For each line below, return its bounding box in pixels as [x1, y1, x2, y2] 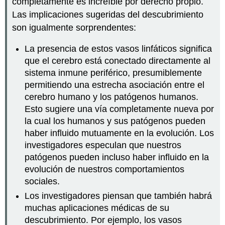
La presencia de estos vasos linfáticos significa [25, 44, 212, 54]
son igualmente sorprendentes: [12, 22, 137, 33]
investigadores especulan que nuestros [25, 140, 182, 151]
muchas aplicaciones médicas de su [25, 202, 170, 213]
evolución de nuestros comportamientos [25, 164, 185, 175]
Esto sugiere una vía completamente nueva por [25, 104, 214, 115]
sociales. [25, 176, 60, 187]
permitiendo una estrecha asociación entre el [25, 80, 205, 90]
